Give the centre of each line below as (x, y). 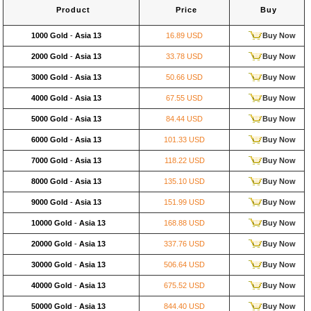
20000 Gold (53, 244)
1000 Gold (51, 35)
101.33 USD (184, 140)
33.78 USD (184, 56)
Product (73, 10)
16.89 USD (184, 35)
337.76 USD (184, 244)
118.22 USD (184, 160)
